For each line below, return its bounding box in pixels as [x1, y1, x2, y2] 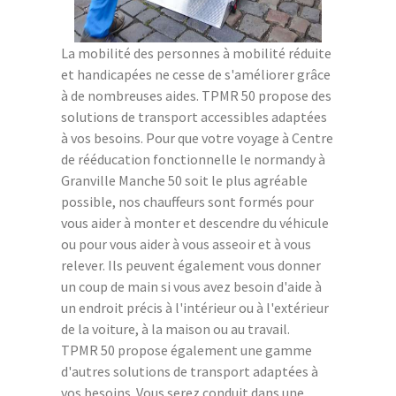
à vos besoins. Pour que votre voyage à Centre [61, 128, 333, 147]
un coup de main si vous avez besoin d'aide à [61, 277, 322, 295]
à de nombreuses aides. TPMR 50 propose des [61, 86, 331, 104]
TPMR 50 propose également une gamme [61, 340, 312, 359]
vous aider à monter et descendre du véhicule [61, 213, 329, 232]
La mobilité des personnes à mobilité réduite [61, 43, 331, 62]
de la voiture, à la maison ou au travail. [61, 319, 290, 338]
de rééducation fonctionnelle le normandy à [61, 149, 325, 168]
